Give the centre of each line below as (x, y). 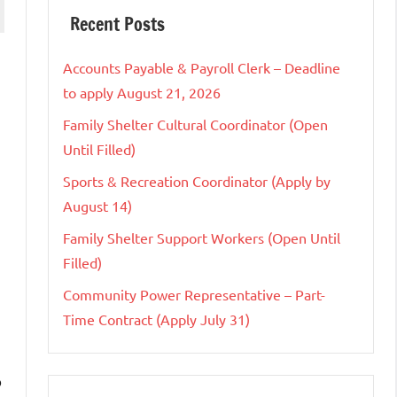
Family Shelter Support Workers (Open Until (202, 238)
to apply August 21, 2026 (142, 93)
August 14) (97, 206)
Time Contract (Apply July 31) (156, 319)
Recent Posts (117, 25)
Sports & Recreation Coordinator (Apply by (197, 181)
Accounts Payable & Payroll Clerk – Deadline (202, 68)
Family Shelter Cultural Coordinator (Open (195, 125)
